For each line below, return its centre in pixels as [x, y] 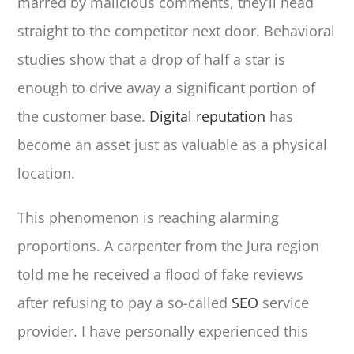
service [284, 303]
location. [47, 173]
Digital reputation [208, 117]
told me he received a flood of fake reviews [161, 275]
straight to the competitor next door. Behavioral [177, 31]
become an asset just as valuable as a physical [173, 145]
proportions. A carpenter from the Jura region [169, 246]
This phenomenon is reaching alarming [149, 218]
